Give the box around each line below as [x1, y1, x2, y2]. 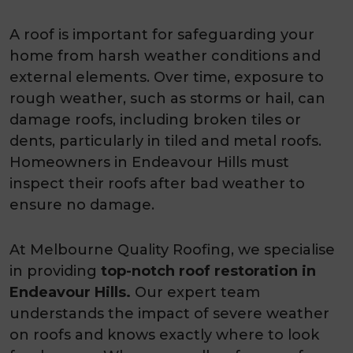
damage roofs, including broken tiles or [9, 110, 301, 128]
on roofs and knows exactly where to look [9, 325, 319, 344]
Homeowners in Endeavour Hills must [9, 153, 289, 171]
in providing [9, 262, 101, 280]
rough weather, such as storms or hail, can [9, 89, 325, 107]
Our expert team [131, 283, 260, 301]
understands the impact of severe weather [9, 304, 329, 322]
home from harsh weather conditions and [9, 46, 321, 65]
